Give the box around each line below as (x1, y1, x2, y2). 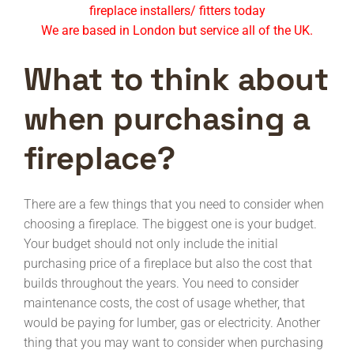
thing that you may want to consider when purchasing (24, 335, 323, 350)
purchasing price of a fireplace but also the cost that (24, 256, 312, 271)
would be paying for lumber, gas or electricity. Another (24, 315, 320, 330)
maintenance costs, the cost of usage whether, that (24, 296, 305, 311)
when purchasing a (24, 99, 311, 139)
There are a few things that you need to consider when (24, 197, 324, 212)
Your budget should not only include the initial (24, 236, 278, 251)
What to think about (24, 59, 329, 100)
